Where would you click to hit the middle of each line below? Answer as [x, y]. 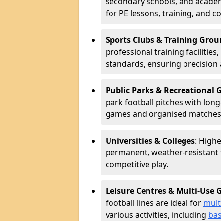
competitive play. [137, 164]
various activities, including [157, 215]
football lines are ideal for [154, 203]
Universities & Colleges [150, 141]
